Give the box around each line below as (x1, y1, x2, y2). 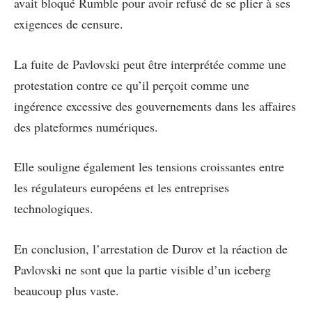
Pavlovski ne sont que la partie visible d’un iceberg (14, 260, 271, 278)
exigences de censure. (14, 15, 123, 32)
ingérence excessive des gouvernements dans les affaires (14, 97, 296, 114)
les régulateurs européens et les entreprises (14, 179, 229, 196)
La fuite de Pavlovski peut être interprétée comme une (14, 55, 286, 72)
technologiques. (14, 200, 93, 217)
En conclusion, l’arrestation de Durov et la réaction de (14, 240, 288, 257)
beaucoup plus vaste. (14, 281, 119, 299)
